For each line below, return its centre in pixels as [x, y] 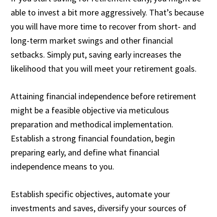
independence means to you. [63, 166]
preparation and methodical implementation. [92, 124]
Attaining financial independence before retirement [104, 96]
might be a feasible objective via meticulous [90, 110]
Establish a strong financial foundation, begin [93, 138]
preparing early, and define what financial [85, 152]
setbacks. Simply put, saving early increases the [96, 54]
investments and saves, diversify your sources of [99, 208]
